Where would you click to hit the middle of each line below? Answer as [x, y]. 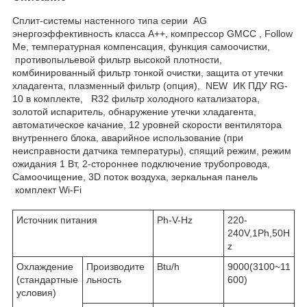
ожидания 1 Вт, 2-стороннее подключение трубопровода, [141, 163]
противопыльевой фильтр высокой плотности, [117, 59]
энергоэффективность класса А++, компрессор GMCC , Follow [152, 33]
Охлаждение [45, 266]
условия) [38, 292]
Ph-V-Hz [175, 220]
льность [118, 279]
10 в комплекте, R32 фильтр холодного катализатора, [136, 98]
